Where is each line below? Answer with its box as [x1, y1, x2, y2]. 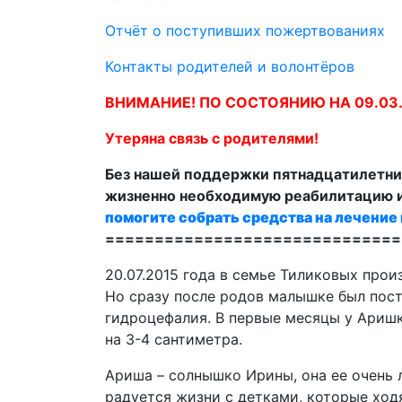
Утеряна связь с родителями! [105, 129, 319, 147]
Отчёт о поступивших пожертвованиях [105, 22, 385, 39]
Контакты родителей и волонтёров [105, 57, 354, 75]
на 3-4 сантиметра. [105, 330, 242, 348]
